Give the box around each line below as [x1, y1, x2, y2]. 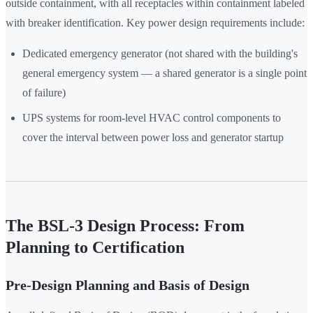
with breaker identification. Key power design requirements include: [6, 17, 305, 29]
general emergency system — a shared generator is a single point [22, 67, 307, 80]
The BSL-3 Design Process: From [6, 217, 245, 235]
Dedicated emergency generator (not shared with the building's [22, 48, 298, 60]
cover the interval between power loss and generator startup [22, 131, 284, 144]
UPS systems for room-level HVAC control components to [22, 112, 281, 124]
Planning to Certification [6, 238, 184, 257]
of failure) [22, 87, 66, 99]
